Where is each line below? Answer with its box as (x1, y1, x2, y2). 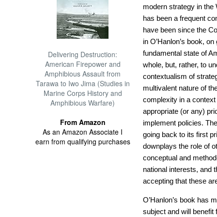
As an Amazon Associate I (43, 127, 123, 137)
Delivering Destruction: (48, 49, 118, 59)
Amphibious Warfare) (50, 98, 115, 108)
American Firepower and (45, 59, 121, 69)
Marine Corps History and (43, 88, 122, 98)
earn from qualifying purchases (35, 137, 130, 146)
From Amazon (60, 117, 106, 127)
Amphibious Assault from (45, 69, 121, 78)
